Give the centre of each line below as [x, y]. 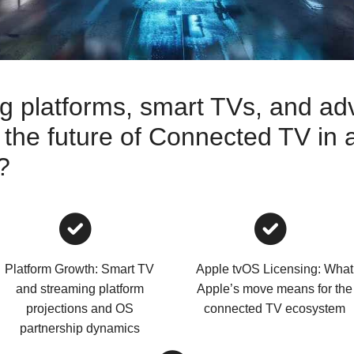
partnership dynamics [79, 329]
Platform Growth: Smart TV [80, 269]
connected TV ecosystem [274, 309]
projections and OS [79, 309]
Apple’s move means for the [274, 289]
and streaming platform [79, 289]
